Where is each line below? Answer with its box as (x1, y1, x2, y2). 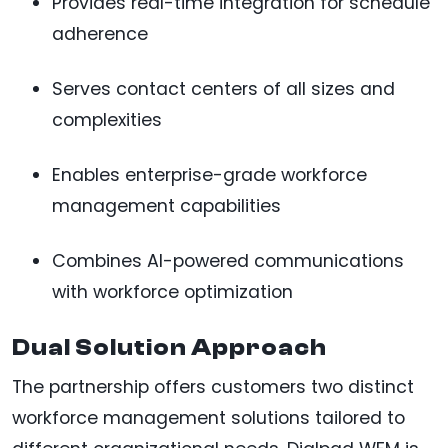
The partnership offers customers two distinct (12, 374, 414, 399)
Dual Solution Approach (12, 333, 327, 361)
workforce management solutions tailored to (12, 405, 405, 430)
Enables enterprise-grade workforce (52, 162, 367, 187)
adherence (52, 21, 148, 46)
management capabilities (52, 193, 281, 218)
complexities (52, 107, 162, 132)
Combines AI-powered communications (52, 248, 404, 273)
